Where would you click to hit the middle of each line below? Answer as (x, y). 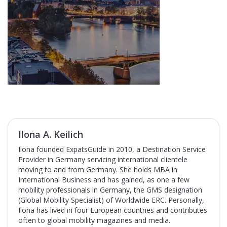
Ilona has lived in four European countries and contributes (113, 210)
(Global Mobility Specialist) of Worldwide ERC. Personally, (111, 200)
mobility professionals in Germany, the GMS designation (110, 190)
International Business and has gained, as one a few (104, 180)
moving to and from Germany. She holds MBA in (98, 169)
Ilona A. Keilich (51, 134)
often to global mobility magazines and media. (94, 220)
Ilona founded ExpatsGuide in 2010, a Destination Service (112, 149)
